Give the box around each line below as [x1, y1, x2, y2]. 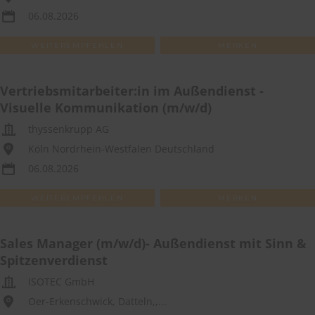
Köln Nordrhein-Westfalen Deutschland [28, 142, 214, 155]
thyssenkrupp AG [28, 122, 109, 136]
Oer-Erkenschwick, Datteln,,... [28, 295, 167, 308]
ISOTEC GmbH [28, 275, 94, 288]
